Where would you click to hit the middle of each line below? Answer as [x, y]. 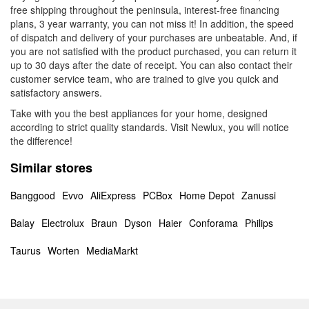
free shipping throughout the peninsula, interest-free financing [145, 10]
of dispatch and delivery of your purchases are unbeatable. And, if [154, 37]
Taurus [26, 250]
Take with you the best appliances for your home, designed [139, 113]
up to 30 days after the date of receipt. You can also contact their [151, 65]
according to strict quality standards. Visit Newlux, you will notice [150, 127]
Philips [259, 223]
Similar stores [51, 168]
